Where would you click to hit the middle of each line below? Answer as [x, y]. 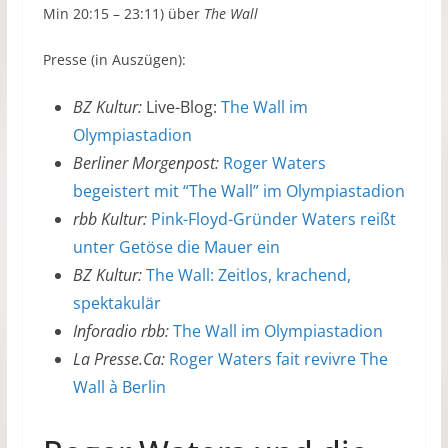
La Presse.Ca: [118, 359]
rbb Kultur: [109, 219]
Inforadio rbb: [120, 331]
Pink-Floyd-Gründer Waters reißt [273, 219]
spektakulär [116, 303]
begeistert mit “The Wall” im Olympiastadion [238, 191]
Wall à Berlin [119, 387]
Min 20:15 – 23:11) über [123, 14]
